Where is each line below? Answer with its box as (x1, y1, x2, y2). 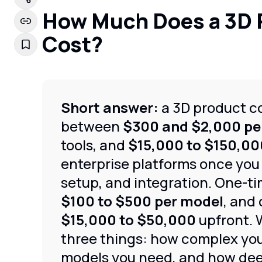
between (61, 116, 123, 136)
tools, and (61, 135, 128, 154)
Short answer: (61, 98, 158, 117)
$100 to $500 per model (61, 191, 223, 211)
